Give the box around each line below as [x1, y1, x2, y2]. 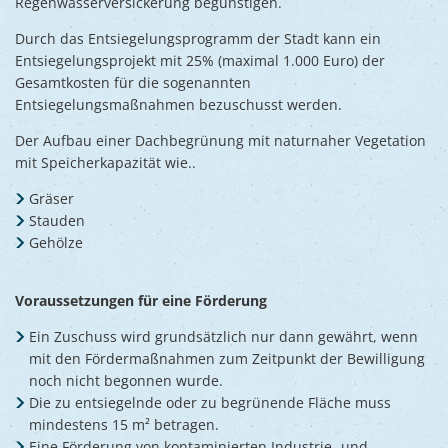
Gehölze [28, 232, 83, 252]
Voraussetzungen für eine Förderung [15, 290, 267, 310]
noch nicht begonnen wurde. [29, 370, 223, 390]
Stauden [28, 210, 85, 230]
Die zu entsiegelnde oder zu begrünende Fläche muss [28, 392, 391, 412]
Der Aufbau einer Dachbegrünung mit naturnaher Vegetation [15, 130, 426, 150]
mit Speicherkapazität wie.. [15, 152, 196, 172]
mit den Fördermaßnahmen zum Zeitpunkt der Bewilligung [29, 348, 425, 368]
